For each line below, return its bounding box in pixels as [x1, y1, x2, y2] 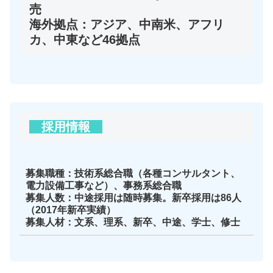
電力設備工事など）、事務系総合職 [25, 180, 182, 191]
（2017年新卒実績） [25, 205, 116, 216]
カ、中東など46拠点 [29, 32, 140, 46]
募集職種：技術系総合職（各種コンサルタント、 [25, 168, 240, 179]
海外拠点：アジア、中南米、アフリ [29, 17, 224, 31]
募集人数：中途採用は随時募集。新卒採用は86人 [25, 193, 241, 204]
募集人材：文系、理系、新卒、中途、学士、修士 [25, 217, 240, 228]
